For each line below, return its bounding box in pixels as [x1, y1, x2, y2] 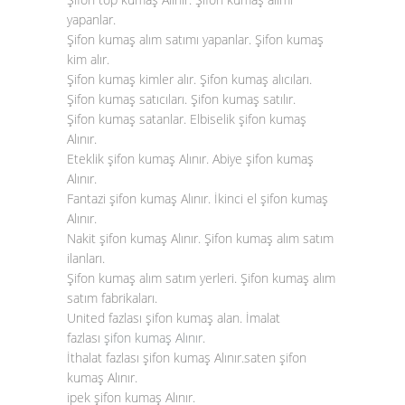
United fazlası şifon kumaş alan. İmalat [67, 309, 280, 326]
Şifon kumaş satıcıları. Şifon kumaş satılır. [67, 90, 299, 108]
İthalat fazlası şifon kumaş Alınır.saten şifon [67, 349, 306, 366]
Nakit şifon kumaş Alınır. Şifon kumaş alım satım [67, 230, 334, 247]
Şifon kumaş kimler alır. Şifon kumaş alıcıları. [67, 71, 316, 88]
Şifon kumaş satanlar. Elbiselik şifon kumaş [67, 110, 306, 127]
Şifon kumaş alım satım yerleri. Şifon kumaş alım [67, 269, 335, 287]
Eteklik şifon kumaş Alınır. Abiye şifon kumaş [67, 150, 314, 167]
